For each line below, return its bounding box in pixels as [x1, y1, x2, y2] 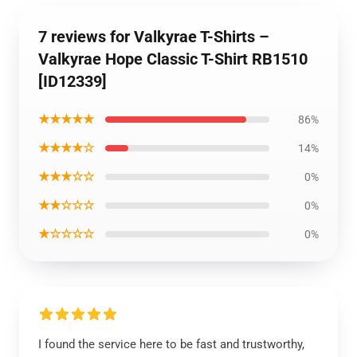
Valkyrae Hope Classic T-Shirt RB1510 [38, 49, 308, 69]
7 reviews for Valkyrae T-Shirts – [38, 27, 269, 46]
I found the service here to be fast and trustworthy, [38, 337, 304, 351]
